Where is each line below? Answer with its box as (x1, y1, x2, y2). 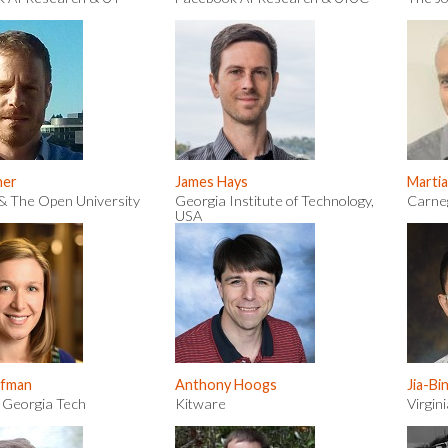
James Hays (175, 173, 248, 190)
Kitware (175, 395, 226, 412)
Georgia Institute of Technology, (175, 192, 374, 209)
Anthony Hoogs (175, 376, 277, 393)
